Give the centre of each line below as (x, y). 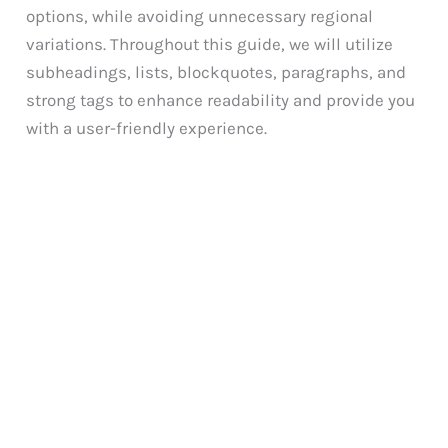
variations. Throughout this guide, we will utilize (210, 43)
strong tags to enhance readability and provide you (221, 99)
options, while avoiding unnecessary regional (200, 15)
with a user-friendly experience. (147, 127)
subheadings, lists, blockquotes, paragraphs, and (216, 71)
